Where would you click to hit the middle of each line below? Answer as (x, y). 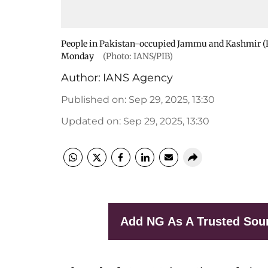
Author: (81, 78)
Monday (77, 56)
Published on (93, 100)
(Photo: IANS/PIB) (137, 56)
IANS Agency (138, 78)
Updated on (90, 121)
